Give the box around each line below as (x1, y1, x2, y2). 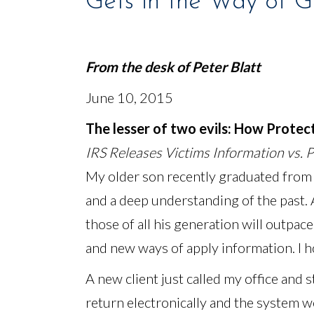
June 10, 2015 (86, 89, 173, 106)
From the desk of (86, 58, 192, 75)
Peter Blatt (192, 58, 261, 75)
